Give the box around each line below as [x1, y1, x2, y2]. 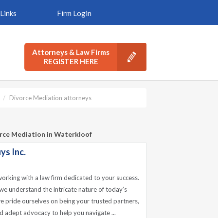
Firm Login [56, 9, 91, 18]
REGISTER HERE [43, 57, 98, 66]
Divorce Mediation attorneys [9, 94, 91, 102]
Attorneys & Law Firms [32, 48, 109, 56]
